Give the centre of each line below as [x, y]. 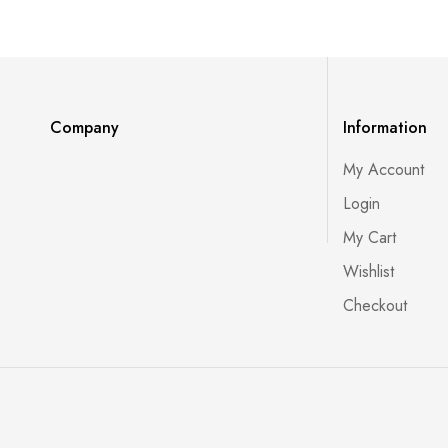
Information [385, 127]
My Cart [370, 237]
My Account [384, 169]
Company [84, 127]
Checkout [375, 305]
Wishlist [369, 271]
